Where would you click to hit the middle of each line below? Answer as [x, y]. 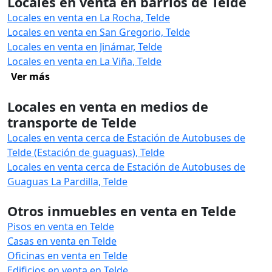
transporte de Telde [72, 122]
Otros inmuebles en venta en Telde [122, 211]
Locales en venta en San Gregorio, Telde [99, 32]
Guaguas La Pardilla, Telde [67, 182]
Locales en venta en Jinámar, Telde [85, 47]
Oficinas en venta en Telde [67, 256]
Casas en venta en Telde [62, 241]
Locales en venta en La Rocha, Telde [89, 18]
